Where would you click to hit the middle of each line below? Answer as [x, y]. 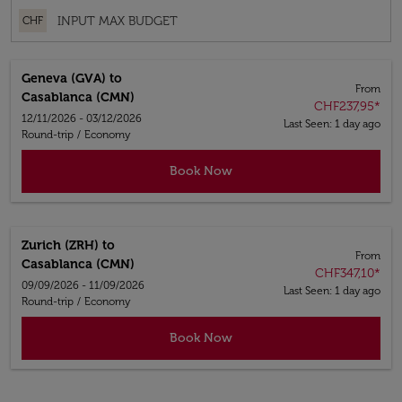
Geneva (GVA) [64, 79]
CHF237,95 [344, 106]
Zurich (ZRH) [60, 245]
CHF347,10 [344, 273]
